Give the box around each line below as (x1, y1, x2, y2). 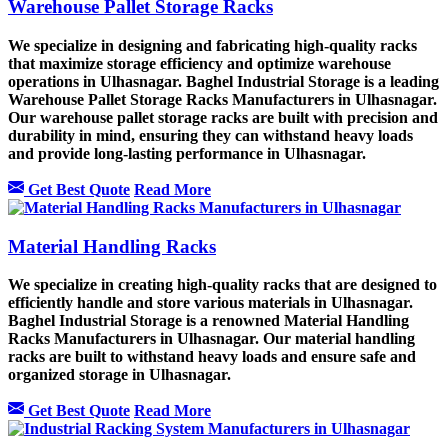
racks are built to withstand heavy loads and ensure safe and (8, 348, 416, 366)
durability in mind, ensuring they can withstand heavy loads (8, 127, 413, 144)
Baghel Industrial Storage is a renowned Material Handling (8, 312, 409, 330)
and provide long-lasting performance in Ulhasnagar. (8, 145, 366, 162)
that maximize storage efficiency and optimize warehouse (8, 55, 391, 72)
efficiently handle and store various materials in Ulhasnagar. (8, 294, 413, 312)
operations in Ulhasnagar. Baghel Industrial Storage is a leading (8, 73, 439, 90)
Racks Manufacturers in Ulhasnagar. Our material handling (8, 330, 415, 348)
